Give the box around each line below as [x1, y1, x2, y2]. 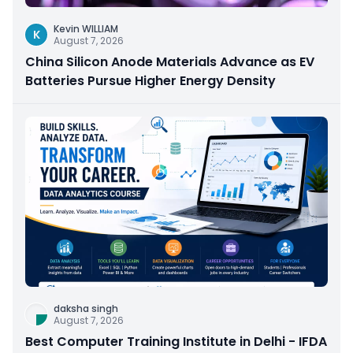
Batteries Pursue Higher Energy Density [25, 72, 276, 91]
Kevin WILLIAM [54, 22, 118, 36]
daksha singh [54, 302, 118, 316]
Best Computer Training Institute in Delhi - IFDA [25, 333, 327, 351]
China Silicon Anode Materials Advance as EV [25, 53, 314, 72]
